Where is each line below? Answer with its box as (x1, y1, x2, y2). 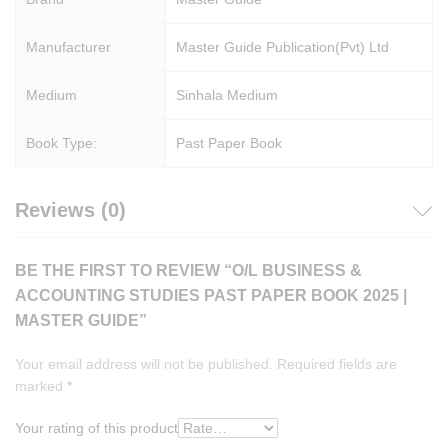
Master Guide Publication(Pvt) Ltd (176, 39, 389, 56)
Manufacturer (26, 39, 111, 56)
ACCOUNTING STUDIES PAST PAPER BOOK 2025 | (15, 287, 407, 305)
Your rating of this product (15, 420, 178, 437)
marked (15, 378, 67, 395)
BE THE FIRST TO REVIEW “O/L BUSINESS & (15, 262, 362, 280)
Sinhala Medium (176, 87, 278, 104)
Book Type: (26, 135, 97, 152)
